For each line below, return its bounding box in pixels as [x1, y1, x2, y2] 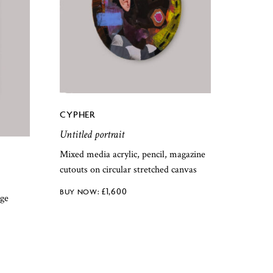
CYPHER [60, 108, 95, 121]
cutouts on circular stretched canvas [60, 163, 197, 176]
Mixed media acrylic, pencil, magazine [60, 147, 206, 161]
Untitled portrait [60, 127, 125, 142]
